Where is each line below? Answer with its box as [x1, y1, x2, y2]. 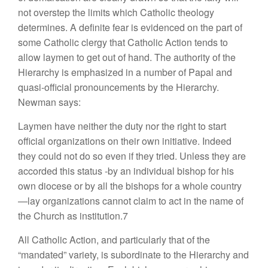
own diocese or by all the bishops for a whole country [18, 179, 242, 193]
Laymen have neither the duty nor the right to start [18, 119, 226, 133]
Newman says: [18, 95, 81, 109]
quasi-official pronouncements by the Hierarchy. [18, 80, 219, 94]
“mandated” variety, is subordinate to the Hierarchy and [18, 248, 249, 261]
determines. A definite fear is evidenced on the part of [18, 20, 242, 34]
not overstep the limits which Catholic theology [18, 5, 214, 19]
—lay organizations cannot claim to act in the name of [18, 194, 243, 208]
